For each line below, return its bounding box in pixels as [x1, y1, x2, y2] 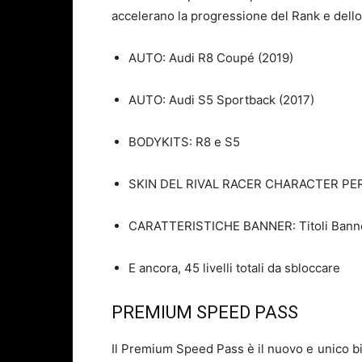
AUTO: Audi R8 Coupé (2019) [128, 50, 293, 66]
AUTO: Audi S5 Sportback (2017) [128, 92, 314, 108]
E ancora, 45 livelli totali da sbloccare [128, 260, 340, 276]
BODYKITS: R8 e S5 [128, 134, 240, 150]
